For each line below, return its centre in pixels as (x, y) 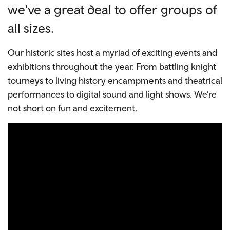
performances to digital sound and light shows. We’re (112, 94)
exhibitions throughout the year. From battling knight (112, 67)
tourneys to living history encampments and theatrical (115, 81)
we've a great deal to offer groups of (112, 10)
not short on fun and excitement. (72, 108)
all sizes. (31, 28)
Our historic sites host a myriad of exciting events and (112, 53)
